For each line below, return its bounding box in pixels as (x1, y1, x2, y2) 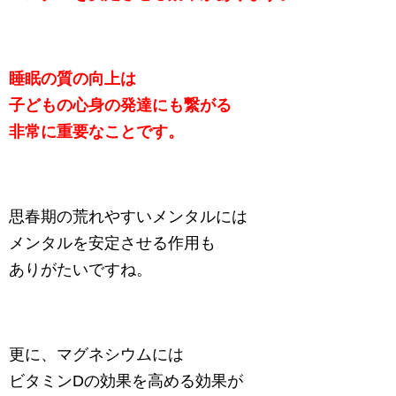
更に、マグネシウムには (9, 346, 184, 364)
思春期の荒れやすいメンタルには (9, 208, 247, 226)
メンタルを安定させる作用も (9, 234, 216, 253)
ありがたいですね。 (9, 261, 152, 279)
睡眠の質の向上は (9, 70, 136, 88)
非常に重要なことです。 (9, 123, 184, 141)
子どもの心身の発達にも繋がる (9, 96, 232, 115)
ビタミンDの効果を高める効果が (9, 372, 243, 391)
